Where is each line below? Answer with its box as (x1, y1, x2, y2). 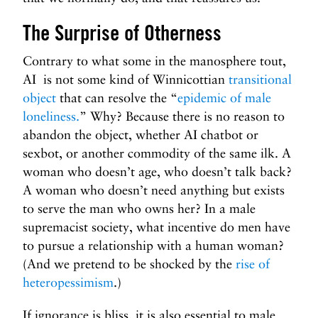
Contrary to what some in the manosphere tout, (23, 53, 286, 68)
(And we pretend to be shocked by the (23, 256, 236, 271)
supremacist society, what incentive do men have (23, 219, 290, 234)
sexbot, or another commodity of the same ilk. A (23, 146, 291, 160)
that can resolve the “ (56, 90, 177, 105)
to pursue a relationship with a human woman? (23, 238, 284, 253)
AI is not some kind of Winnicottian (23, 72, 229, 87)
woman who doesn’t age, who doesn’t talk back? (23, 164, 292, 179)
